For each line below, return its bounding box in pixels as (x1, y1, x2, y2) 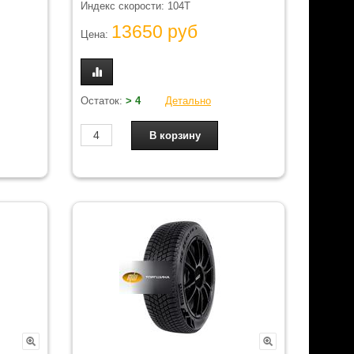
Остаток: (81, 94, 126, 107)
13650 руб (111, 21, 198, 43)
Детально (165, 94, 211, 107)
